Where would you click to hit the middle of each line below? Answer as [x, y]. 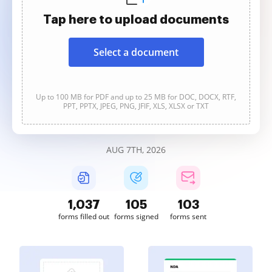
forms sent [188, 216]
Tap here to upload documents [136, 19]
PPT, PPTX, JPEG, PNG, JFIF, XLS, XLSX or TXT [136, 106]
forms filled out [84, 216]
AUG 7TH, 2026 [136, 150]
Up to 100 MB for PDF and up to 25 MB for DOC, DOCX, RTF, [136, 97]
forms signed [136, 216]
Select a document [136, 52]
